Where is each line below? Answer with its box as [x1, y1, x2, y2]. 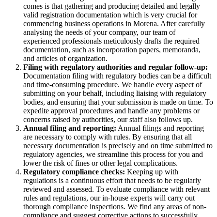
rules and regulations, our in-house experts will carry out [23, 194, 195, 202]
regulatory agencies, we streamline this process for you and [23, 150, 203, 159]
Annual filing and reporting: [23, 124, 116, 133]
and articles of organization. [23, 54, 108, 63]
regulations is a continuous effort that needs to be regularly [23, 176, 201, 185]
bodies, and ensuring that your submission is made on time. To [23, 98, 213, 107]
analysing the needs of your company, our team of [23, 28, 175, 37]
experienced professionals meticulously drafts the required [23, 37, 200, 46]
